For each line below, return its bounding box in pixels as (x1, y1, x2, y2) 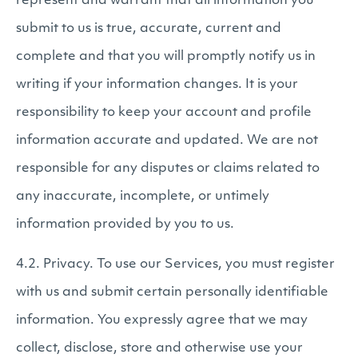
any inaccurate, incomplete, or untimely (16, 190, 269, 203)
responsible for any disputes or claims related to (16, 162, 320, 175)
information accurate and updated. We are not (16, 134, 318, 147)
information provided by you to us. (16, 218, 234, 231)
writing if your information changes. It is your (16, 78, 298, 91)
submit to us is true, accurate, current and (16, 22, 281, 35)
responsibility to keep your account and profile (16, 106, 312, 119)
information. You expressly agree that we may (16, 314, 308, 327)
